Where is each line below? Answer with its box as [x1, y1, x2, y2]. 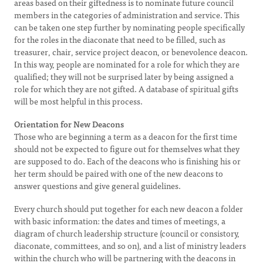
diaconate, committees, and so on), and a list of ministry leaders [14, 239, 246, 252]
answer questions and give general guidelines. [14, 179, 181, 192]
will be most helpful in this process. [14, 95, 143, 107]
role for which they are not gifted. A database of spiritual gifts [14, 82, 238, 95]
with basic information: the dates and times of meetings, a [14, 214, 225, 227]
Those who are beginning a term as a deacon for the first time [14, 130, 237, 143]
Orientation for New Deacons [14, 117, 124, 130]
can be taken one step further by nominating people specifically [14, 21, 245, 33]
